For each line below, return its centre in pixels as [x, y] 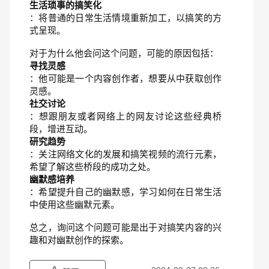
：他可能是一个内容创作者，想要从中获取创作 [125, 78]
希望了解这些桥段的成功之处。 [92, 167]
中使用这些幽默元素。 [74, 204]
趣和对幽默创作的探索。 [79, 240]
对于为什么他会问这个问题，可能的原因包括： [124, 53]
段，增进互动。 [61, 129]
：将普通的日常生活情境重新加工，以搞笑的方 [125, 18]
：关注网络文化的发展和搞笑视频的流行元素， [125, 154]
